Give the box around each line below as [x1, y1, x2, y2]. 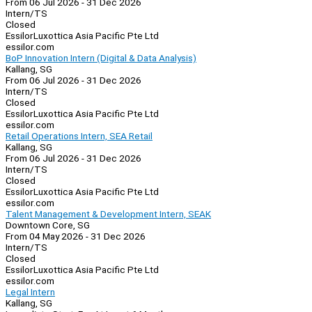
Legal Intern [6, 286, 55, 298]
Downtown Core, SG [6, 219, 90, 231]
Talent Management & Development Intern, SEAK [6, 208, 211, 220]
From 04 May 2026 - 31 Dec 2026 [6, 231, 146, 242]
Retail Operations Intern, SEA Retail [6, 130, 153, 142]
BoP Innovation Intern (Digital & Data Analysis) [6, 52, 196, 64]
